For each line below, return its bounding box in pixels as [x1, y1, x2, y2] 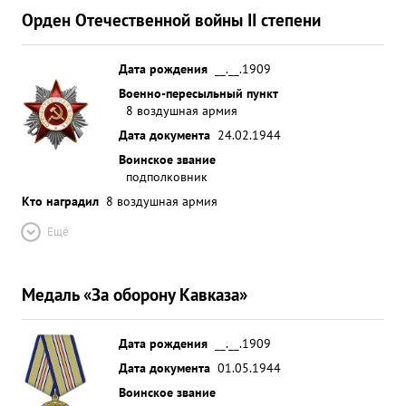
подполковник [126, 168, 208, 185]
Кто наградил [22, 192, 99, 209]
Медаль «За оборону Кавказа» [22, 283, 247, 305]
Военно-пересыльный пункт [119, 84, 278, 101]
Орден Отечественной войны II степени [22, 8, 321, 31]
